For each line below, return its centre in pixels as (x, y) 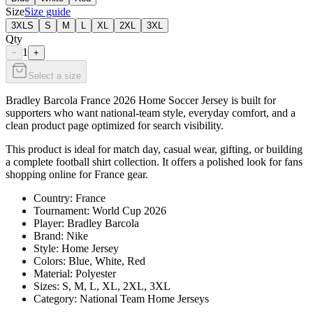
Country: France (70, 198)
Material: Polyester (75, 273)
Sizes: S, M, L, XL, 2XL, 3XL (102, 286)
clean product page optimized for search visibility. (115, 125)
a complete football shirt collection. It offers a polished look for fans (154, 161)
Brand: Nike (61, 235)
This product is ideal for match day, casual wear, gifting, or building (154, 149)
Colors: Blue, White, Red (89, 261)
